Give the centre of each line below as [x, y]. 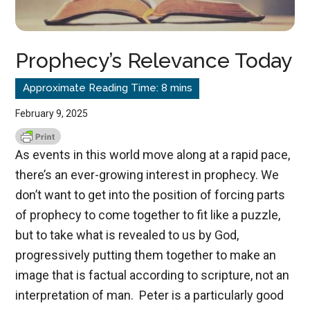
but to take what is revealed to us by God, [127, 235]
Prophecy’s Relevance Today [154, 60]
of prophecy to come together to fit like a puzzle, [148, 215]
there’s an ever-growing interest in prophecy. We [147, 174]
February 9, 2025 [52, 113]
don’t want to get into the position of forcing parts [151, 194]
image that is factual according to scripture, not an [153, 275]
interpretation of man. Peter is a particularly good [150, 295]
